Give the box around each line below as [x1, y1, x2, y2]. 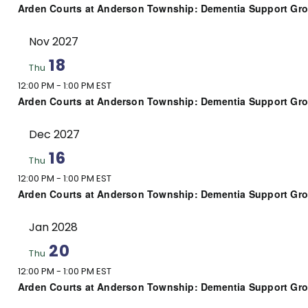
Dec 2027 [29, 126, 80, 142]
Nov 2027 [29, 33, 78, 49]
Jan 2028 [29, 219, 78, 235]
